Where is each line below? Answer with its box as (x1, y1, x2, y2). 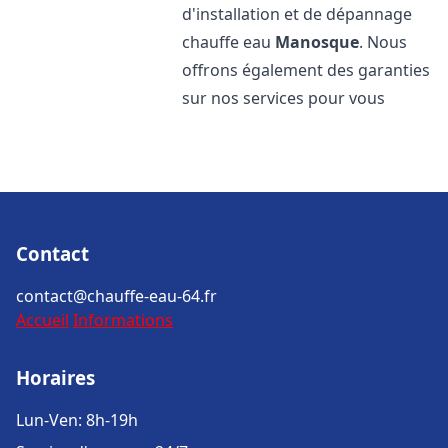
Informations (73, 309, 173, 331)
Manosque (275, 31, 360, 53)
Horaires (16, 365, 95, 390)
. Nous (359, 31, 408, 53)
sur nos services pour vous (182, 87, 386, 109)
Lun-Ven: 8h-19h (16, 409, 138, 431)
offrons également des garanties (182, 59, 431, 81)
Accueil (16, 309, 69, 331)
